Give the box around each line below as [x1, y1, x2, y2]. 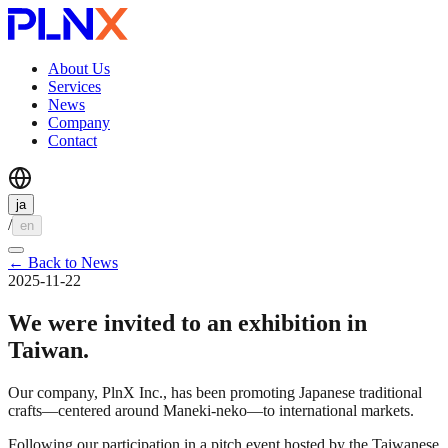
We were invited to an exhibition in [8, 309, 367, 336]
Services [48, 78, 101, 95]
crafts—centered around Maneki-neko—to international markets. [8, 401, 414, 419]
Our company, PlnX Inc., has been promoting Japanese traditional [8, 383, 422, 401]
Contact [48, 132, 97, 149]
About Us [48, 60, 110, 77]
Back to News [28, 254, 118, 271]
